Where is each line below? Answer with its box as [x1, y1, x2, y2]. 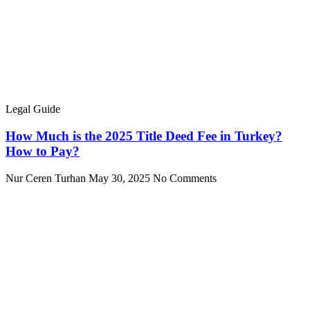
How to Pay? [6, 143, 80, 158]
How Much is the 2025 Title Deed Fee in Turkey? [6, 128, 282, 143]
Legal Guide [6, 103, 60, 116]
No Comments [153, 172, 217, 184]
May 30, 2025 [89, 172, 153, 184]
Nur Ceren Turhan [6, 172, 89, 184]
